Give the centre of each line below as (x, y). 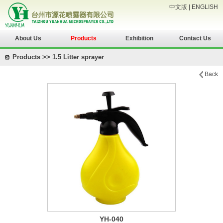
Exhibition (139, 38)
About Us (28, 38)
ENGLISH (205, 7)
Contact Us (195, 38)
